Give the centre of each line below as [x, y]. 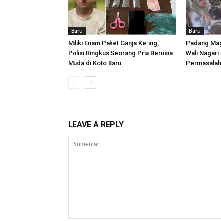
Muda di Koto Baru [95, 63]
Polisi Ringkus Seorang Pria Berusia [120, 53]
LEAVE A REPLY [96, 125]
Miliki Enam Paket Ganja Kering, [113, 43]
